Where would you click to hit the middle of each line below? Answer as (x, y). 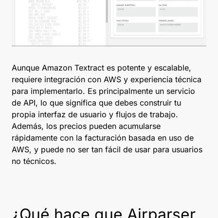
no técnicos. (34, 161)
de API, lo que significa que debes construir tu (96, 103)
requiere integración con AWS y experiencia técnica (107, 80)
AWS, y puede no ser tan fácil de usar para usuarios (107, 150)
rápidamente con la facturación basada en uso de (103, 138)
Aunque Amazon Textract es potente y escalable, (101, 68)
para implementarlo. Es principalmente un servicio (103, 91)
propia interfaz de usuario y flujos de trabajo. (95, 115)
